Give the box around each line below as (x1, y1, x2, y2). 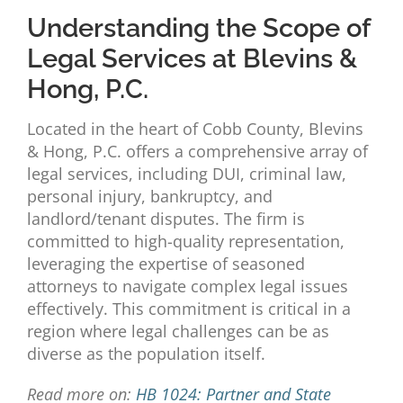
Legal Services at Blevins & (26, 43, 357, 75)
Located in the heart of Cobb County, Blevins (26, 118, 363, 140)
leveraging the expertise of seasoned (26, 253, 305, 275)
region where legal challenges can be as (26, 320, 329, 343)
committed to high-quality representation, (26, 230, 345, 253)
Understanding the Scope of (26, 13, 370, 44)
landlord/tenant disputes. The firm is (26, 208, 305, 230)
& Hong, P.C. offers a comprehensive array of (26, 140, 368, 163)
